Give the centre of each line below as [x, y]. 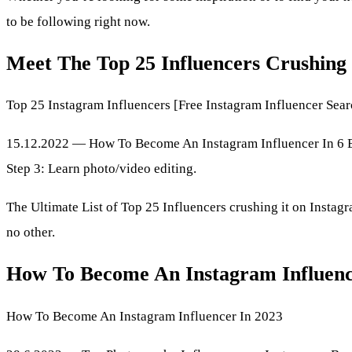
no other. [31, 233]
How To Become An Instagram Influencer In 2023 [145, 316]
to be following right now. [78, 22]
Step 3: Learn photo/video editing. [101, 169]
